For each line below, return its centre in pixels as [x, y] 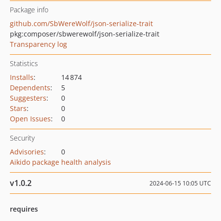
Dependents [30, 88]
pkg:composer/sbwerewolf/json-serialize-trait [85, 34]
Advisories [27, 152]
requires [24, 209]
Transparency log [38, 44]
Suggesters [28, 98]
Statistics [24, 63]
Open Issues [30, 119]
